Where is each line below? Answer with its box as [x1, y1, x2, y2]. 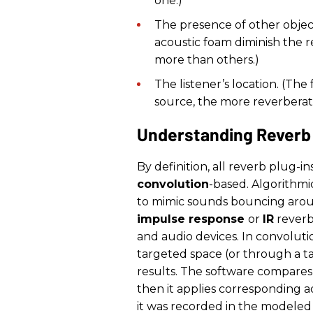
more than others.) [154, 53, 259, 67]
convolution [137, 177, 209, 191]
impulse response [137, 212, 248, 226]
